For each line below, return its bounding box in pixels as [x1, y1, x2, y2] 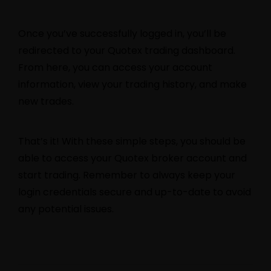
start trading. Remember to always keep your [18, 168, 235, 182]
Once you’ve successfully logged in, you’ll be [18, 26, 226, 41]
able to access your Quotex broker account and [18, 151, 247, 165]
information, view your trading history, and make [18, 77, 247, 91]
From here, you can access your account [18, 60, 212, 74]
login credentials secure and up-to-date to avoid [18, 184, 251, 199]
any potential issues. [18, 201, 114, 216]
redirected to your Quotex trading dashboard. [18, 43, 235, 57]
